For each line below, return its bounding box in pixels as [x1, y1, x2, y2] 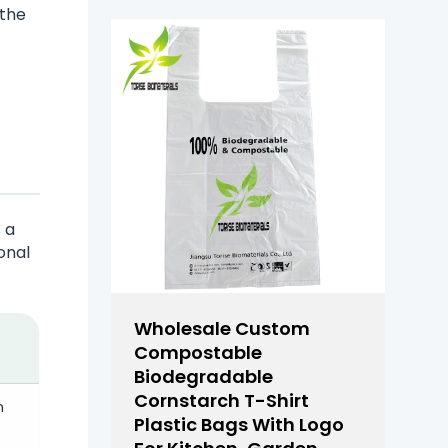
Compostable [134, 339, 263, 365]
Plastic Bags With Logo [134, 411, 345, 437]
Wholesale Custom [134, 315, 311, 341]
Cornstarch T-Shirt [134, 387, 310, 413]
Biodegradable [134, 363, 274, 389]
